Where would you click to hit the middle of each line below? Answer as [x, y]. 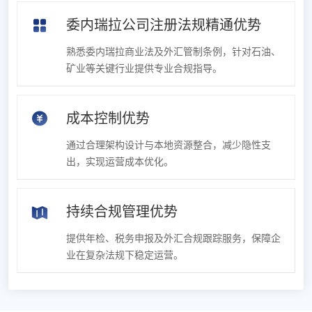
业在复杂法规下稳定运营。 [125, 256]
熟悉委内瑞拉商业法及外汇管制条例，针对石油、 [173, 52]
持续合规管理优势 [122, 212]
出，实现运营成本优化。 [120, 162]
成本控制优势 [108, 119]
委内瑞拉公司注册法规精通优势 [164, 25]
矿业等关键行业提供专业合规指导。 [144, 69]
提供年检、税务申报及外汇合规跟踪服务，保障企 [173, 239]
